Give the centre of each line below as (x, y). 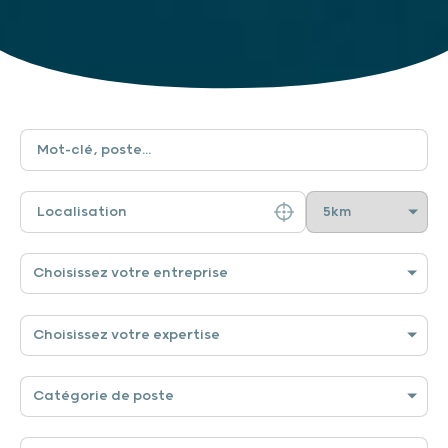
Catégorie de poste (103, 395)
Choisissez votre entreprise (130, 272)
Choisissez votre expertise (126, 334)
